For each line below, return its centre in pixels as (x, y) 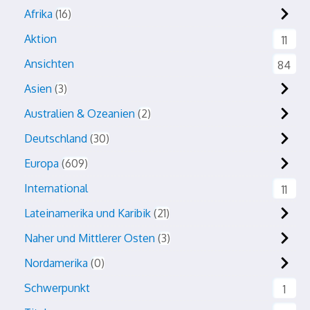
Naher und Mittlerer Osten (90, 238)
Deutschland (56, 138)
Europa (42, 163)
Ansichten (49, 64)
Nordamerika (56, 263)
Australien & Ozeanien (80, 113)
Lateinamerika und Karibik (88, 213)
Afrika (38, 14)
